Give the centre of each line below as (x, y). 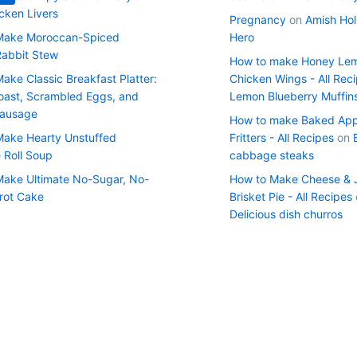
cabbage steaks (272, 155)
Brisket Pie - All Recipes (291, 196)
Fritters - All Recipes (282, 137)
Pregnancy (258, 19)
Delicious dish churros (286, 214)
